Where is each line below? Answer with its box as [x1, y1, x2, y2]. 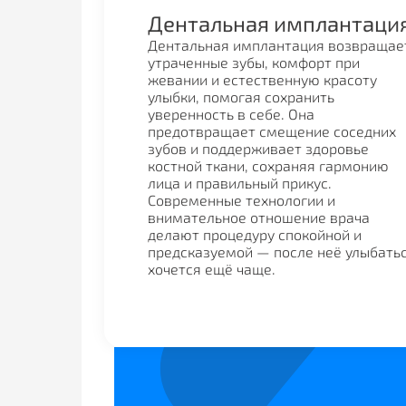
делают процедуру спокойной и [147, 226, 362, 243]
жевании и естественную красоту [147, 71, 377, 88]
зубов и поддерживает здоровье [147, 140, 369, 157]
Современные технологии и [147, 191, 335, 208]
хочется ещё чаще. [147, 260, 275, 277]
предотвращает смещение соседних [147, 122, 396, 140]
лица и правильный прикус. [147, 174, 332, 191]
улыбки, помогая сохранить [147, 88, 334, 105]
